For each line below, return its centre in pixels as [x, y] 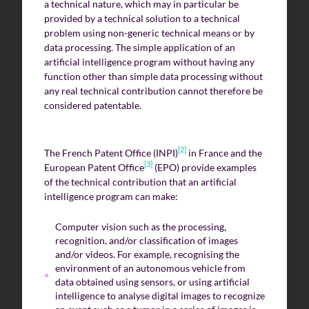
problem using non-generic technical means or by [149, 32]
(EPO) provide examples [205, 167]
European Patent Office [94, 167]
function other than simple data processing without [153, 76]
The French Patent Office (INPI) [111, 152]
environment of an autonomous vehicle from [150, 268]
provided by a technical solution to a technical [142, 18]
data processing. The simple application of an [140, 47]
